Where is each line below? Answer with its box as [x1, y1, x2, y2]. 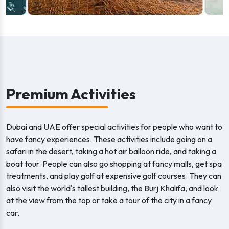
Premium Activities [6, 84, 136, 103]
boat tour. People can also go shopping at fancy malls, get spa [6, 158, 222, 169]
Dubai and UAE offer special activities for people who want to [6, 122, 222, 132]
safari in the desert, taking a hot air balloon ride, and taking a [6, 146, 216, 156]
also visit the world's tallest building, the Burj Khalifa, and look [6, 183, 218, 193]
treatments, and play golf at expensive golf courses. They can [6, 171, 221, 181]
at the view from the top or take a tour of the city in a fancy [6, 195, 212, 205]
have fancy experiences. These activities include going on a [6, 134, 212, 144]
